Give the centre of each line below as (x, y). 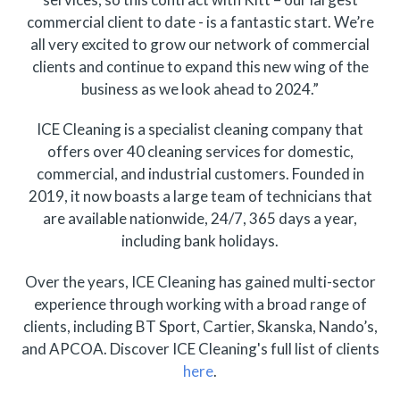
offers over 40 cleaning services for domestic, (200, 152)
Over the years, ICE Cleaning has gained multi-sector (200, 281)
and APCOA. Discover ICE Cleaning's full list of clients (200, 348)
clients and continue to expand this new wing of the (200, 66)
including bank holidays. (200, 241)
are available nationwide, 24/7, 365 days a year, (200, 219)
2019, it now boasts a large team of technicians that (200, 196)
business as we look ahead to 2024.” (200, 88)
